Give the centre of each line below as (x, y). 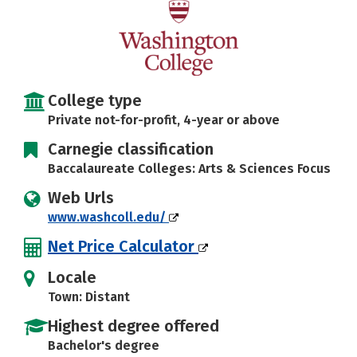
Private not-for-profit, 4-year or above (164, 120)
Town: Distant (89, 297)
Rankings (237, 20)
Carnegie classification (131, 149)
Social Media (59, 20)
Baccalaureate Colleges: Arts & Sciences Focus (189, 169)
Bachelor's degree (104, 345)
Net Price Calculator (123, 246)
